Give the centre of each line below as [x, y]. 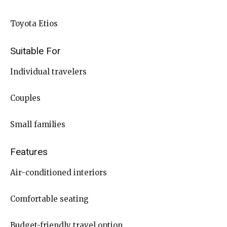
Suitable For [35, 51]
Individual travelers [48, 71]
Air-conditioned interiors [59, 172]
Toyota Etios [34, 23]
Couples [25, 98]
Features [29, 152]
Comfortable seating [49, 199]
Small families [38, 124]
